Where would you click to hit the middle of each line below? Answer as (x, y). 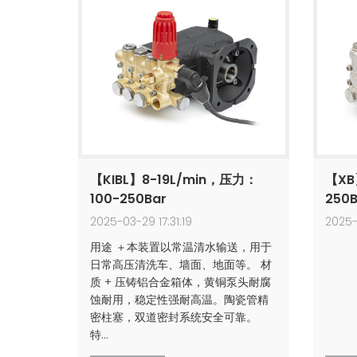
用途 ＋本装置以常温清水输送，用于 (181, 247)
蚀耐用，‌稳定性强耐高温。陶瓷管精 (179, 300)
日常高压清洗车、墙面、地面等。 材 (181, 265)
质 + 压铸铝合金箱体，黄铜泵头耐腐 (180, 282)
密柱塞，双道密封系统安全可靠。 (174, 317)
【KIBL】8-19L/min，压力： (174, 180)
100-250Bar (128, 199)
